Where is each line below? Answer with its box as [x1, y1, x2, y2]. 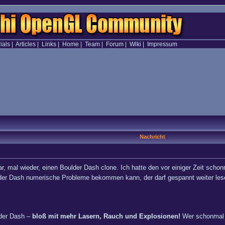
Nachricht [140, 134, 165, 140]
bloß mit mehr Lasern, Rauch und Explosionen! [32, 212, 180, 220]
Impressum [147, 41, 177, 48]
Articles [15, 41, 36, 48]
